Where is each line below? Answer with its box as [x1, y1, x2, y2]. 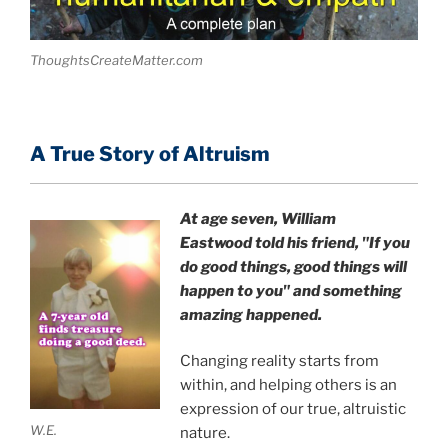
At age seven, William [179, 209, 336, 228]
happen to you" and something [179, 281, 402, 300]
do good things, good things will [179, 257, 407, 276]
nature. [179, 424, 230, 443]
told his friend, [251, 233, 362, 252]
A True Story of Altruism [30, 142, 269, 167]
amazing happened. [179, 305, 322, 324]
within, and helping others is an [179, 376, 397, 395]
